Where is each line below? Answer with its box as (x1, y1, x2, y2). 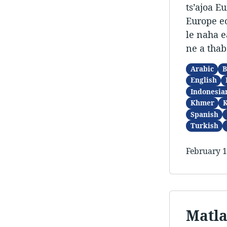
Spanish (190, 109, 218, 119)
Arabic (190, 64, 214, 73)
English (190, 75, 217, 85)
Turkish (190, 121, 218, 131)
